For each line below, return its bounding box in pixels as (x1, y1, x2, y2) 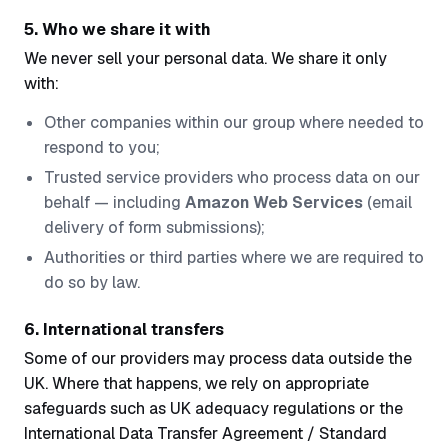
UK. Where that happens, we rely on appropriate (24, 373, 369, 394)
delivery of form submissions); (44, 217, 265, 238)
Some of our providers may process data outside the (24, 348, 412, 369)
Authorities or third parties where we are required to (44, 247, 424, 268)
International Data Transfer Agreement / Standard (24, 423, 387, 444)
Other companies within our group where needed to (44, 112, 424, 133)
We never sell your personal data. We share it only (24, 48, 387, 69)
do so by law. (44, 272, 140, 293)
